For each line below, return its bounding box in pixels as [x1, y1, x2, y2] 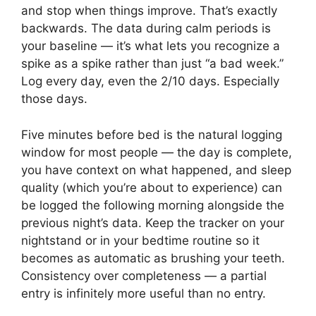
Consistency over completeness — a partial [21, 268, 267, 283]
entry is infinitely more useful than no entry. [21, 286, 266, 300]
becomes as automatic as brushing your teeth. [21, 250, 285, 265]
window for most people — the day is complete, [21, 145, 292, 159]
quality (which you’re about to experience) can [21, 180, 282, 195]
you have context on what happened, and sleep [21, 162, 291, 177]
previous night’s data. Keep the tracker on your [21, 215, 284, 230]
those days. [21, 92, 87, 107]
